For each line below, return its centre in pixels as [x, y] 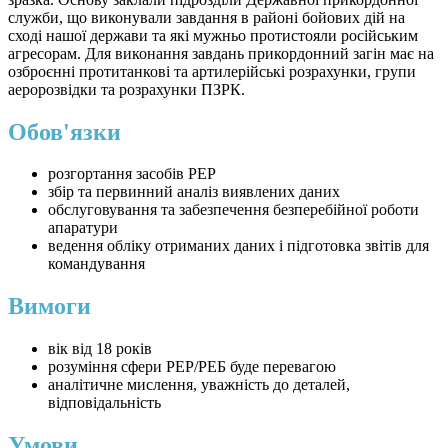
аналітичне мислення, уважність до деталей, [199, 385]
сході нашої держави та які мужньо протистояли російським [213, 35]
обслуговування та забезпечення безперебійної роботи [233, 210]
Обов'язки [64, 131]
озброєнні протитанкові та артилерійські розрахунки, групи [212, 71]
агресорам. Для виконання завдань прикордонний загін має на [221, 53]
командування [96, 264]
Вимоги [49, 306]
